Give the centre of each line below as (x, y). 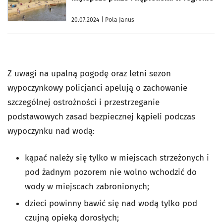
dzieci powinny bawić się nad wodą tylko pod (111, 203)
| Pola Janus (118, 20)
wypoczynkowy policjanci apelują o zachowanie (97, 88)
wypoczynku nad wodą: (51, 131)
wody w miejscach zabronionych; (87, 187)
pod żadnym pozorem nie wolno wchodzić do (111, 172)
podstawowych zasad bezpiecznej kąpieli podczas (101, 117)
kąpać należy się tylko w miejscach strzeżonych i (117, 158)
